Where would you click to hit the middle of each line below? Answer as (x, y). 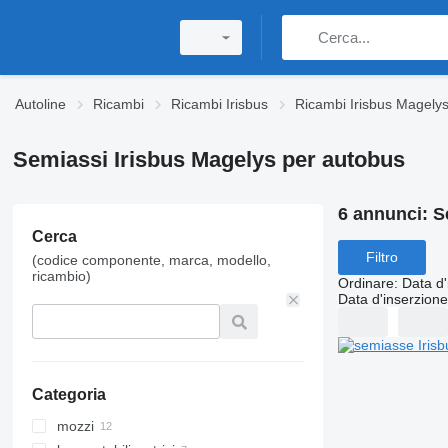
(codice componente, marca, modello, (151, 260)
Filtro (381, 257)
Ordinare (365, 282)
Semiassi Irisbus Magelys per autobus (208, 159)
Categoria (68, 394)
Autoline (40, 104)
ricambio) (61, 276)
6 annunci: (385, 214)
